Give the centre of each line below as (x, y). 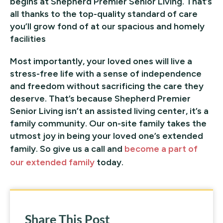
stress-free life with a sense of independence (106, 73)
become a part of (161, 149)
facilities (28, 39)
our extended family (52, 162)
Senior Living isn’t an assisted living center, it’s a (109, 111)
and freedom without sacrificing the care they (107, 86)
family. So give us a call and (67, 149)
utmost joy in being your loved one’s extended (107, 136)
